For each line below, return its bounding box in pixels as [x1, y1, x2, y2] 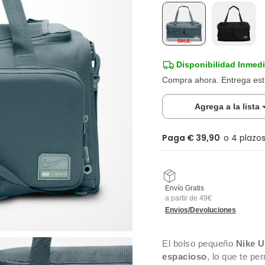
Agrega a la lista [194, 102, 262, 111]
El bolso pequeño [162, 238, 236, 248]
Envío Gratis [165, 184, 204, 192]
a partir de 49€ [165, 194, 212, 202]
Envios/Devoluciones [165, 206, 236, 214]
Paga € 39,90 [162, 132, 220, 144]
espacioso [162, 251, 207, 261]
